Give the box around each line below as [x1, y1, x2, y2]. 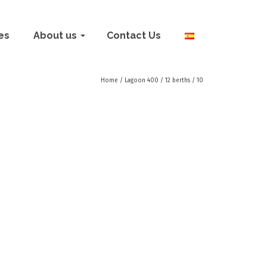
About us [33, 30, 77, 41]
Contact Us [107, 30, 161, 41]
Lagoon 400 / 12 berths [125, 77, 190, 84]
